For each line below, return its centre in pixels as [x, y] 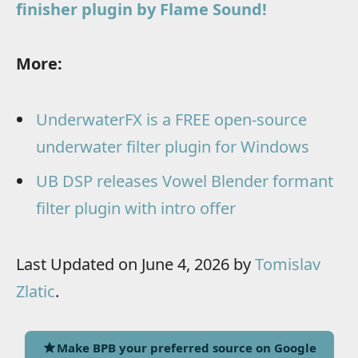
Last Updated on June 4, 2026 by [135, 265]
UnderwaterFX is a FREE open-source [171, 120]
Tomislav [288, 265]
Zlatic [36, 292]
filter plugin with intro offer [136, 209]
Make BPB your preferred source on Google [186, 347]
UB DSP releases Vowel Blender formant [185, 181]
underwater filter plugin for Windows [173, 147]
